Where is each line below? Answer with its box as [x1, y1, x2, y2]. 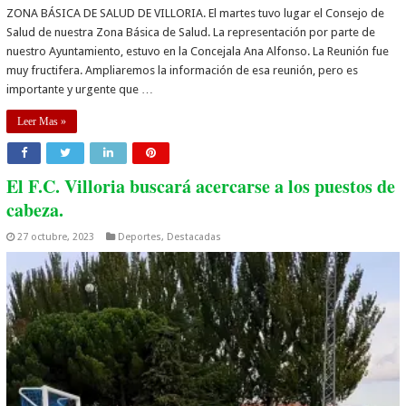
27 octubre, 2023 [17, 230, 95, 243]
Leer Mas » [17, 114, 67, 128]
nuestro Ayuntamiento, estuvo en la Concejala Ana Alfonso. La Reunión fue [6, 43, 390, 58]
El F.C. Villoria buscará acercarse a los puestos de [6, 172, 396, 199]
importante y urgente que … [6, 82, 154, 96]
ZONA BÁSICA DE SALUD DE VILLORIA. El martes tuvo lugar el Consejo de [6, 5, 385, 20]
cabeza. [6, 196, 64, 223]
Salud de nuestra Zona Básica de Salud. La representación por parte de [6, 24, 376, 39]
